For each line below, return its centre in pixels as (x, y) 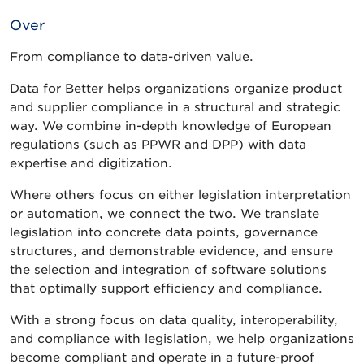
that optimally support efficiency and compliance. (166, 288)
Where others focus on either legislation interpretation (180, 195)
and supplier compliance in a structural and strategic (175, 107)
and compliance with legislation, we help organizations (182, 338)
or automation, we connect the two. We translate (165, 213)
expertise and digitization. (91, 163)
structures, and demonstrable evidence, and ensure (171, 251)
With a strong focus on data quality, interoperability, (174, 320)
